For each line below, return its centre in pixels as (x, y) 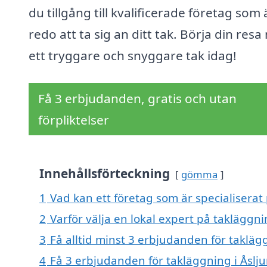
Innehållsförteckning (105, 174)
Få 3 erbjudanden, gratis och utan (137, 99)
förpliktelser (74, 120)
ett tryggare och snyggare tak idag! (133, 56)
